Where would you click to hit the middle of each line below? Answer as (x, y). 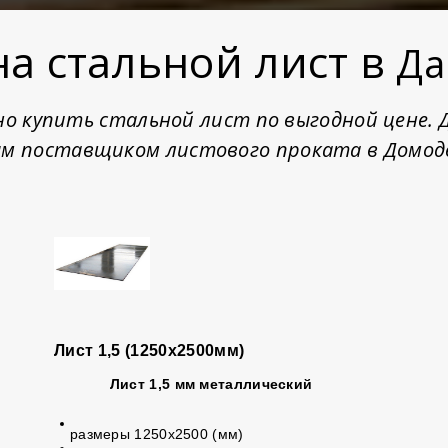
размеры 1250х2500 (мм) (156, 434)
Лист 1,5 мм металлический (211, 384)
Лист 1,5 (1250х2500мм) (149, 350)
